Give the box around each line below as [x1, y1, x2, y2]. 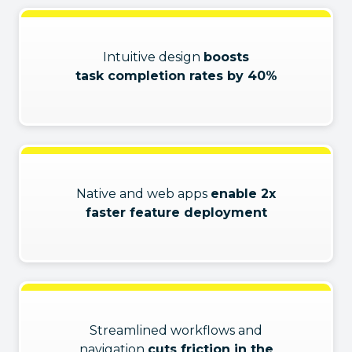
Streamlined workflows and [90, 323, 262, 338]
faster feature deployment [85, 205, 267, 220]
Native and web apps [76, 186, 211, 201]
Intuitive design [103, 49, 203, 64]
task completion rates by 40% [75, 68, 277, 83]
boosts [203, 49, 249, 64]
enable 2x [211, 186, 276, 201]
